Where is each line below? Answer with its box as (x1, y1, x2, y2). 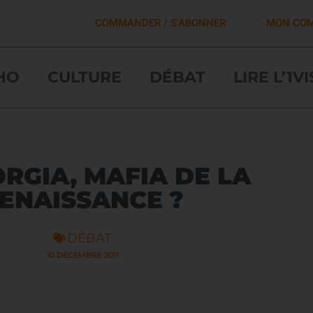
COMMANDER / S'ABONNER (94, 16, 226, 29)
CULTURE (47, 67, 122, 87)
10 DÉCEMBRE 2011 (46, 249, 119, 260)
